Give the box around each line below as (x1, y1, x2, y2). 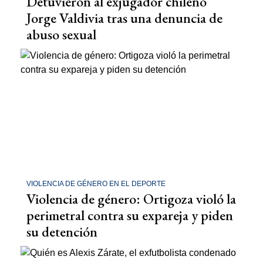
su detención (26, 222, 97, 241)
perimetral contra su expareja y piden (26, 205, 233, 224)
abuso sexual (26, 25, 96, 44)
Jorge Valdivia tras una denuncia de (26, 9, 222, 28)
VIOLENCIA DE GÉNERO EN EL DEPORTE (26, 179, 166, 188)
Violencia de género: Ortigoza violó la (26, 189, 236, 208)
